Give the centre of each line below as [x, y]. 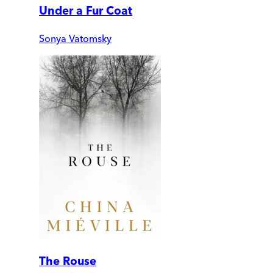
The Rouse [68, 261]
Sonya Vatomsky [75, 38]
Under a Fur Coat [86, 11]
